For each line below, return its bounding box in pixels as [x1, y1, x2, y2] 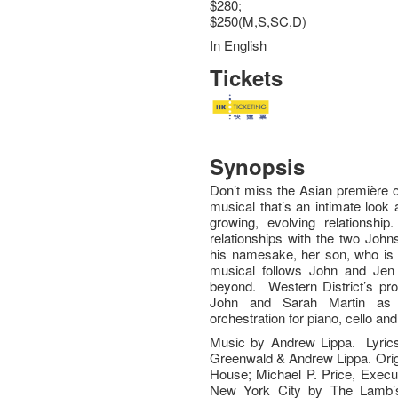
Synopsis [210, 150, 306, 181]
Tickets [210, 62, 283, 92]
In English [210, 36, 267, 54]
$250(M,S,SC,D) [210, 12, 307, 30]
